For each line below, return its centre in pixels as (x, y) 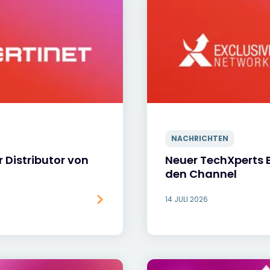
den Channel (201, 174)
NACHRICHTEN (200, 138)
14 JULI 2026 (187, 199)
